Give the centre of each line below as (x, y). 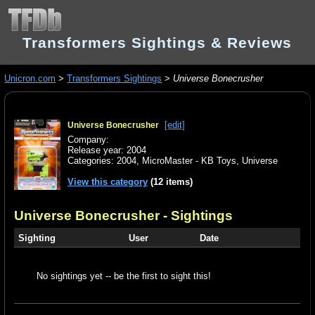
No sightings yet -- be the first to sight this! (123, 276)
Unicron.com (30, 79)
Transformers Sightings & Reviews (157, 43)
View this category (108, 182)
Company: (89, 140)
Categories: (92, 161)
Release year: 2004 (107, 150)
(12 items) (171, 182)
